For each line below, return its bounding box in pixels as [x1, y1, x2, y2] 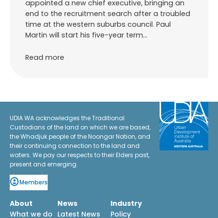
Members [19, 178, 48, 187]
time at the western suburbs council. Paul [25, 19, 171, 29]
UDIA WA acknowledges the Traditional [10, 113, 125, 122]
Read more [25, 52, 64, 62]
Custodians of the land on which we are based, [10, 123, 150, 131]
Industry [110, 198, 142, 208]
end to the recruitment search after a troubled [25, 8, 190, 18]
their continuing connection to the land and [10, 141, 140, 150]
